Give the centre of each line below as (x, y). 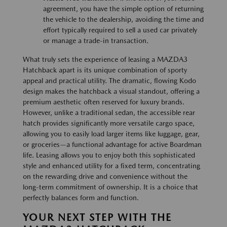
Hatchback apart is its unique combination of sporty (105, 70)
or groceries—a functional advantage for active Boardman (112, 145)
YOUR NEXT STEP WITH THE (97, 218)
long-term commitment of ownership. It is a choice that (110, 187)
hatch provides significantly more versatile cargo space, (109, 123)
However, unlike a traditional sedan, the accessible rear (109, 113)
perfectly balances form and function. (81, 198)
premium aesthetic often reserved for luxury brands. (104, 102)
